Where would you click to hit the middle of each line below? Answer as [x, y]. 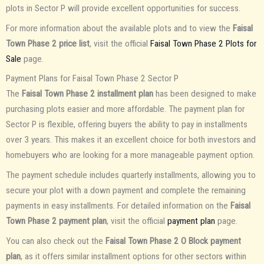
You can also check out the [56, 241]
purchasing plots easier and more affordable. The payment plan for [125, 109]
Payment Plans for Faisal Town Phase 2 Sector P [92, 79]
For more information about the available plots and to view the [119, 28]
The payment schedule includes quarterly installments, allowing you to [131, 175]
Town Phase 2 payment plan [56, 221]
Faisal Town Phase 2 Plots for [203, 43]
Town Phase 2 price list [48, 43]
